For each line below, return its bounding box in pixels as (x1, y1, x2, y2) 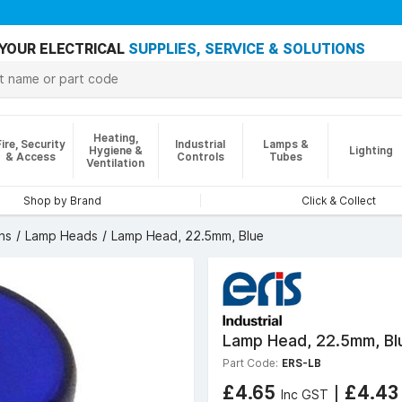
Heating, (92, 131, 138, 144)
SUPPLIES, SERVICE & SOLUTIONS (128, 40, 365, 58)
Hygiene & (88, 144, 143, 157)
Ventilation (86, 156, 145, 170)
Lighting (348, 144, 393, 157)
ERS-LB (282, 356, 321, 370)
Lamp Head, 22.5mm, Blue (111, 229, 264, 243)
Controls (176, 150, 224, 163)
